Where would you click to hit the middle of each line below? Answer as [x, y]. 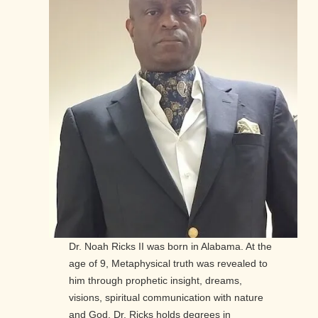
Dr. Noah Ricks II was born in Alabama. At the [170, 247]
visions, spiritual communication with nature [166, 298]
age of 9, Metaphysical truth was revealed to [168, 264]
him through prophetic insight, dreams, [155, 281]
